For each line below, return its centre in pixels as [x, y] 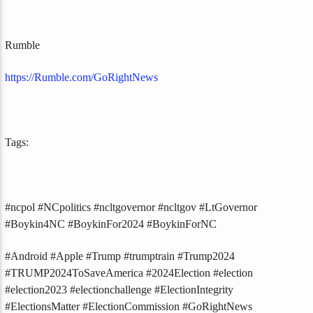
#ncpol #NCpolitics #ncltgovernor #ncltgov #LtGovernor [131, 207]
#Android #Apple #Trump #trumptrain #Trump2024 [120, 256]
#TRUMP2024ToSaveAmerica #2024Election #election [129, 272]
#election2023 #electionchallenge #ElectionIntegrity [119, 289]
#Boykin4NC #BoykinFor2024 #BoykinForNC [111, 224]
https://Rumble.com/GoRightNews [82, 77]
